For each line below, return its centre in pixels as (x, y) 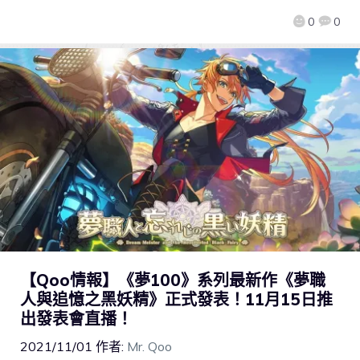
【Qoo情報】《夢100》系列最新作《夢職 (173, 280)
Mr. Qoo (149, 347)
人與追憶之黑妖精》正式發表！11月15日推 (176, 300)
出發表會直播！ (76, 319)
